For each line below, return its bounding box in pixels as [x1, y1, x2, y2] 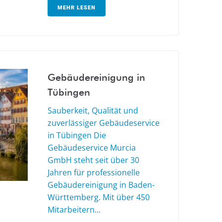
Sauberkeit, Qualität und [48, 105, 138, 116]
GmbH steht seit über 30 [48, 155, 139, 166]
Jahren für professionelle [48, 167, 140, 178]
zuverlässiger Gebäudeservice [48, 117, 160, 129]
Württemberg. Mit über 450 [48, 192, 150, 203]
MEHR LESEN [57, 4, 96, 11]
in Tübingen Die [48, 130, 106, 141]
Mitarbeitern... [48, 204, 101, 216]
